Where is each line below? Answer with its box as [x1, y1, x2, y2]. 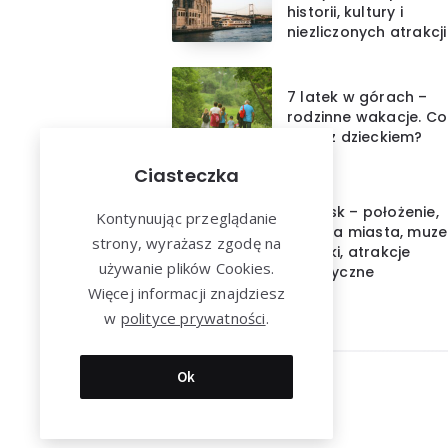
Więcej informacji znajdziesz [87, 283, 286, 303]
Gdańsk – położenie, [287, 201, 439, 222]
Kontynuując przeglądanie [95, 208, 278, 228]
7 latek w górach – [287, 86, 428, 107]
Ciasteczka [133, 163, 240, 188]
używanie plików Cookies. [98, 258, 275, 278]
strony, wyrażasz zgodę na [91, 233, 282, 253]
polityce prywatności [120, 308, 266, 328]
